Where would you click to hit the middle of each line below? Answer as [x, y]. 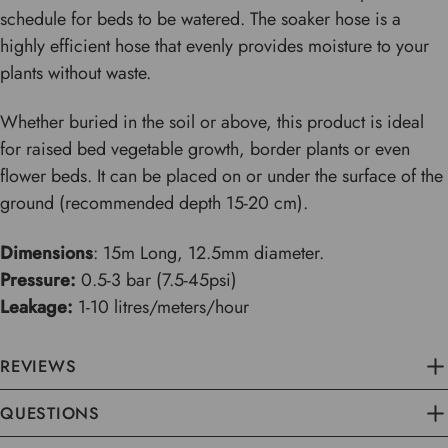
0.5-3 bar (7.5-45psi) [156, 279]
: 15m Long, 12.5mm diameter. [208, 252]
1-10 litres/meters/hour [161, 306]
